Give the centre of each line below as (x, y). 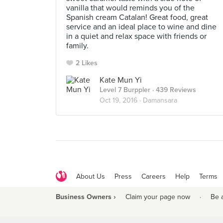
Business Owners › (86, 197)
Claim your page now (158, 197)
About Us (91, 176)
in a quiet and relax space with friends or (136, 36)
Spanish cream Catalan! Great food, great (137, 17)
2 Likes (87, 63)
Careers (154, 176)
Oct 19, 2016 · (121, 100)
